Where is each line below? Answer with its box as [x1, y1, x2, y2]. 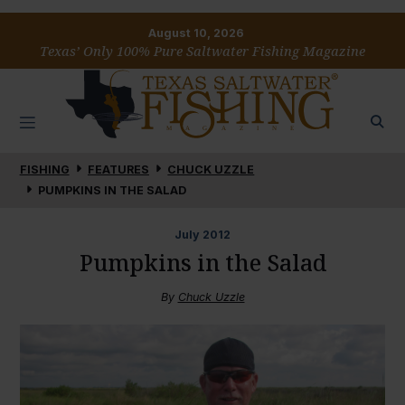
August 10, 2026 [147, 26, 244, 41]
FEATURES [87, 163, 149, 177]
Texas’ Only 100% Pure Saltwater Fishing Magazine [40, 42, 365, 61]
